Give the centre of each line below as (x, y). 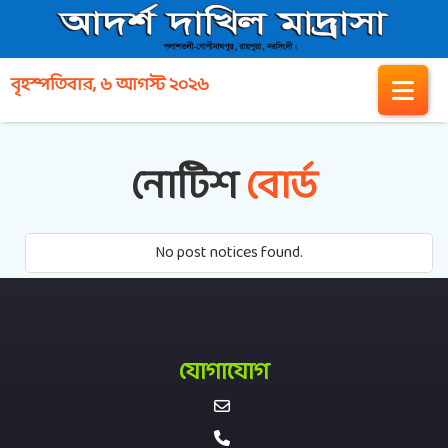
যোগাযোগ (224, 372)
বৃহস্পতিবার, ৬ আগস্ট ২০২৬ (110, 86)
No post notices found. (229, 252)
